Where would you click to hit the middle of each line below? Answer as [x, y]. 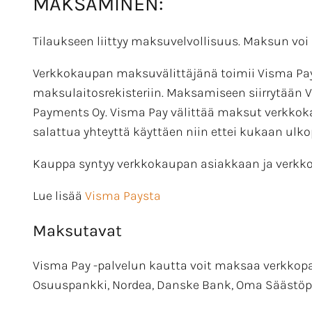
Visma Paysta [123, 196]
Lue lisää [59, 196]
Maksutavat [77, 231]
